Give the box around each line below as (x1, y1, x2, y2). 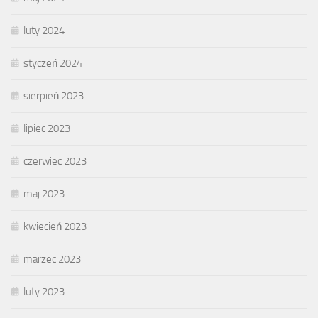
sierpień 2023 (23, 89, 84, 102)
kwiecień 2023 (23, 219, 87, 233)
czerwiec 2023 (23, 154, 87, 168)
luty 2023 (23, 285, 65, 298)
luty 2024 (23, 23, 65, 37)
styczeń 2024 (23, 56, 82, 70)
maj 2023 (23, 187, 65, 200)
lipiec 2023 (23, 121, 70, 135)
